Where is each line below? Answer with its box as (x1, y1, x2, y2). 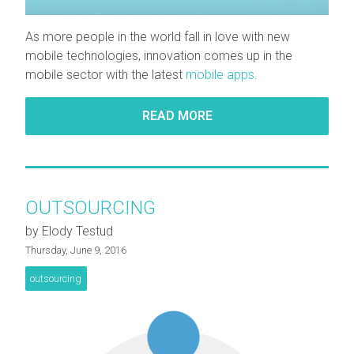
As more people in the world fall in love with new (25, 28, 290, 44)
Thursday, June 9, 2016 (25, 243, 126, 256)
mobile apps (183, 66, 254, 82)
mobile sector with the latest (25, 66, 183, 82)
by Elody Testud (25, 223, 113, 239)
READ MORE (141, 107, 213, 123)
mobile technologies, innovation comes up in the (25, 47, 292, 63)
